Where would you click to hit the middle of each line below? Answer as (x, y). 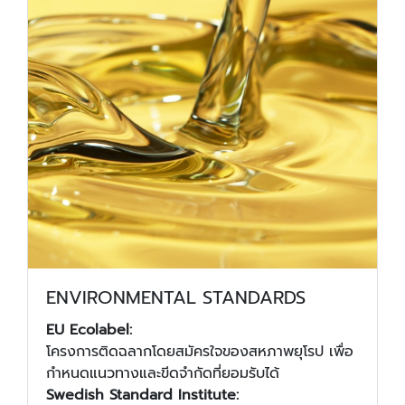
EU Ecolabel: (89, 330)
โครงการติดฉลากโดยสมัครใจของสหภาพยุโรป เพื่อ (200, 351)
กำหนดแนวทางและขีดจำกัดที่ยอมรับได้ (163, 373)
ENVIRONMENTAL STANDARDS (176, 297)
